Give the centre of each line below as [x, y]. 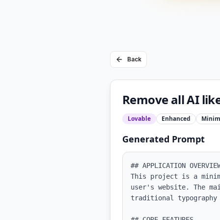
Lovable [139, 119]
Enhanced [176, 119]
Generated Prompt [164, 139]
